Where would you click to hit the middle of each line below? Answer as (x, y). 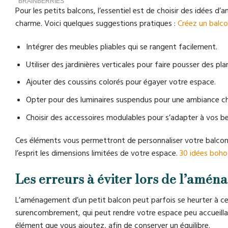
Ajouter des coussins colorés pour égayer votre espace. (121, 82)
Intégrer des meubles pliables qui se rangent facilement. (121, 47)
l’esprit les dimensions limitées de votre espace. (97, 153)
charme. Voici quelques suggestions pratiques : (96, 24)
